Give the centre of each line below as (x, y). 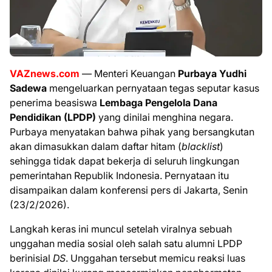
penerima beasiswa (55, 102)
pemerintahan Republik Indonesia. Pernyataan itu (119, 175)
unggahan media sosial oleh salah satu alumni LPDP (126, 243)
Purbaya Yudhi (212, 73)
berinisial (31, 258)
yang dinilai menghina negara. (165, 117)
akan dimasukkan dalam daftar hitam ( (96, 146)
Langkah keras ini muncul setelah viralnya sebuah (121, 229)
